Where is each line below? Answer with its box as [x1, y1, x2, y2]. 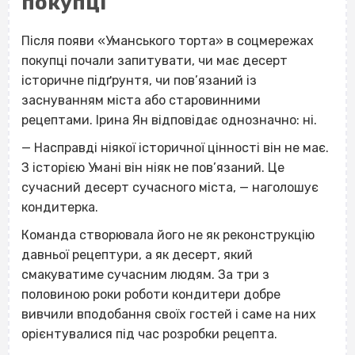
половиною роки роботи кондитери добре [21, 286, 281, 302]
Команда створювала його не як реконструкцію [21, 227, 315, 242]
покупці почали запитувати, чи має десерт [21, 52, 288, 68]
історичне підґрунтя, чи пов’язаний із [21, 72, 257, 88]
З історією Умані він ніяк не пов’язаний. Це [21, 159, 284, 175]
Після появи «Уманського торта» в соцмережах [21, 32, 314, 48]
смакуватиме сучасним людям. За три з [21, 266, 269, 282]
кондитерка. [21, 199, 98, 215]
